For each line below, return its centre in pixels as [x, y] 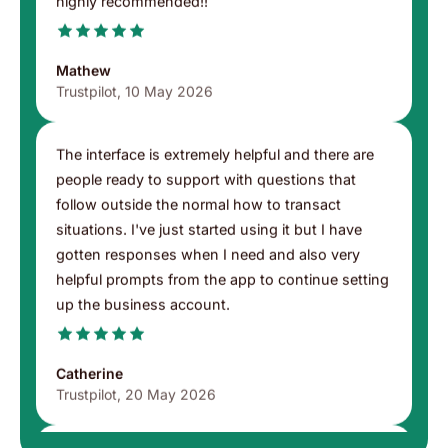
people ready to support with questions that [206, 204]
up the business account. [143, 329]
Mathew [83, 95]
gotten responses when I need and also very [208, 279]
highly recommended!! [132, 26]
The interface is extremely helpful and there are [215, 179]
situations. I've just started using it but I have [209, 254]
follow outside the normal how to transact [198, 229]
